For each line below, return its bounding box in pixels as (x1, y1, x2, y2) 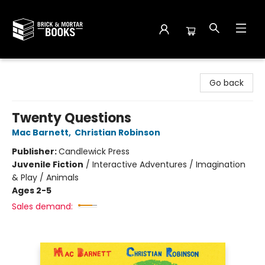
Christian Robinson (75, 127, 160, 138)
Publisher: (12, 146, 59, 157)
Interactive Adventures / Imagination (92, 159, 245, 170)
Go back (209, 77, 244, 89)
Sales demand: (12, 201, 73, 212)
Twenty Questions (12, 109, 131, 127)
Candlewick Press (59, 146, 130, 157)
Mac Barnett (12, 127, 69, 138)
